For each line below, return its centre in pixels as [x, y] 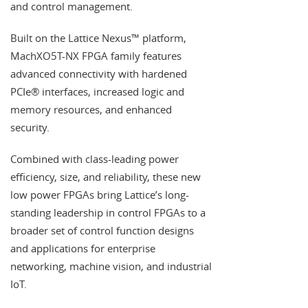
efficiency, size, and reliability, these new [106, 176]
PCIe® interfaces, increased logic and [97, 91]
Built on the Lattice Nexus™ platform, [98, 37]
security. [30, 127]
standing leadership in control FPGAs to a [108, 212]
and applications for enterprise [83, 248]
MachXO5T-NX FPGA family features [96, 55]
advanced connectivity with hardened [99, 73]
